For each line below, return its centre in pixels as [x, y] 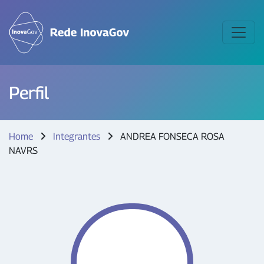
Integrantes [77, 136]
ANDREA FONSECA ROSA [171, 136]
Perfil [29, 93]
